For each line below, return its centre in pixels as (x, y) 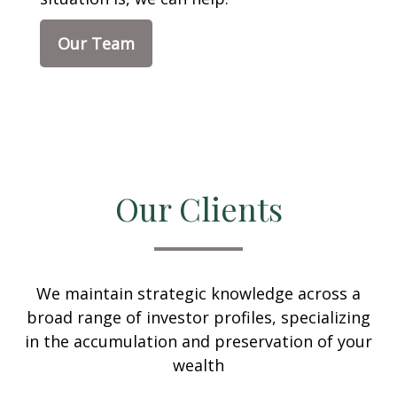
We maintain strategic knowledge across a (198, 293)
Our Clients (198, 208)
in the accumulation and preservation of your (198, 341)
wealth (198, 365)
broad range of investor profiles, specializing (198, 317)
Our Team (96, 43)
